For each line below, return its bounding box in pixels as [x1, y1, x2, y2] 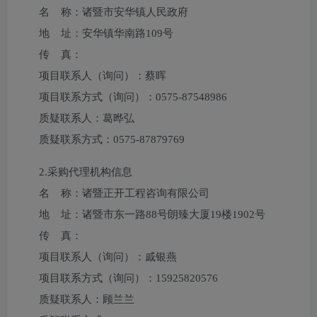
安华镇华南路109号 [82, 28, 173, 39]
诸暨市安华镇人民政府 [82, 6, 188, 18]
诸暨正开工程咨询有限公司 [82, 188, 209, 199]
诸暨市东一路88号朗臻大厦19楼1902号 [82, 209, 265, 220]
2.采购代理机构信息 [39, 166, 132, 178]
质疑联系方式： [39, 134, 113, 145]
